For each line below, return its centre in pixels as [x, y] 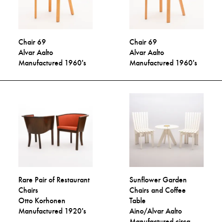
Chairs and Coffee [158, 190]
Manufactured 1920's [53, 211]
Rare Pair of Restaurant [54, 180]
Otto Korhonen [42, 201]
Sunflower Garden [158, 180]
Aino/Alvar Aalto [156, 211]
